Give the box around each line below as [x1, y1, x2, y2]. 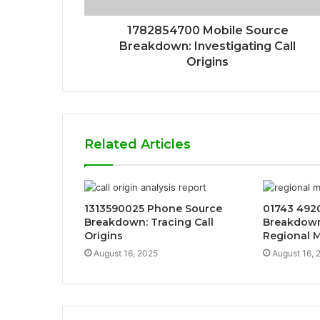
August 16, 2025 [94, 247, 158, 259]
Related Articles [84, 136, 191, 152]
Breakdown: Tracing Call [84, 215, 214, 229]
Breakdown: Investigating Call [119, 39, 296, 53]
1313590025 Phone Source [84, 201, 222, 215]
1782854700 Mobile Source [126, 23, 289, 37]
